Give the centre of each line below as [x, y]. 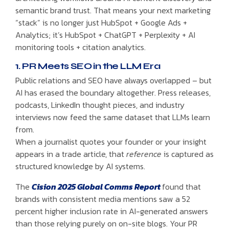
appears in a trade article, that [71, 154]
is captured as [188, 154]
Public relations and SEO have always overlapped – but [113, 80]
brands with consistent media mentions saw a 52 [103, 199]
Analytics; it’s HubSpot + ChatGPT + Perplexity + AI [105, 35]
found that [181, 186]
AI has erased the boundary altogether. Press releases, [113, 92]
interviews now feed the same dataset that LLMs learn [113, 117]
